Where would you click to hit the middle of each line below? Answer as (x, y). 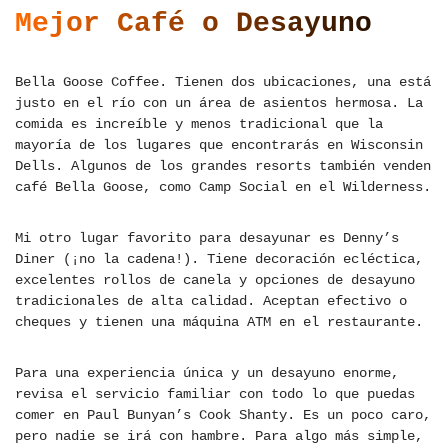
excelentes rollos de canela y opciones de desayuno (215, 280)
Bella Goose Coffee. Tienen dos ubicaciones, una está (223, 82)
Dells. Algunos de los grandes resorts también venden (223, 166)
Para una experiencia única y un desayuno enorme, (207, 373)
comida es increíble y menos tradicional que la (199, 124)
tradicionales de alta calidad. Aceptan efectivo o (211, 301)
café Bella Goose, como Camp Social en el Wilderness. (223, 187)
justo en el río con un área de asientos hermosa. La (219, 103)
